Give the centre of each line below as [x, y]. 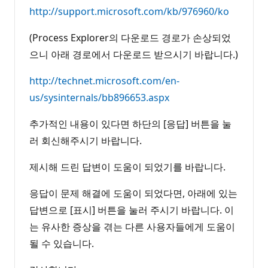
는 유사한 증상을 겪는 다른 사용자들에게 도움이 [132, 226]
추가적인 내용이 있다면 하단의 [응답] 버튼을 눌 [130, 124]
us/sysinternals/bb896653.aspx [99, 97]
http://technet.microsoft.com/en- [104, 80]
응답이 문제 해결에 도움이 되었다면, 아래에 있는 [133, 193]
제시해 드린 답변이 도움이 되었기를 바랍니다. [127, 167]
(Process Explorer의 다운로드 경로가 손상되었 [130, 37]
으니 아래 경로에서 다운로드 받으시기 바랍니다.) [134, 54]
